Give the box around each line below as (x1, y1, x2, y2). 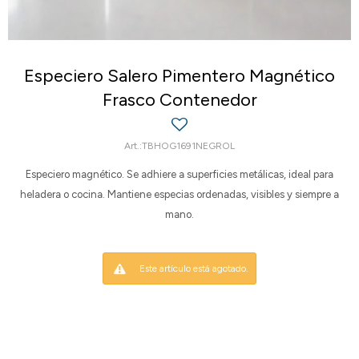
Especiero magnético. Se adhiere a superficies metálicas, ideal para (26, 168, 333, 180)
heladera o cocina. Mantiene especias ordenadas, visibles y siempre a (20, 188, 339, 200)
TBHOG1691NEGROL (142, 140, 235, 151)
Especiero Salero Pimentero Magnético (24, 65, 335, 87)
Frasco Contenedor (102, 89, 257, 111)
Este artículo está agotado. (139, 263, 248, 274)
